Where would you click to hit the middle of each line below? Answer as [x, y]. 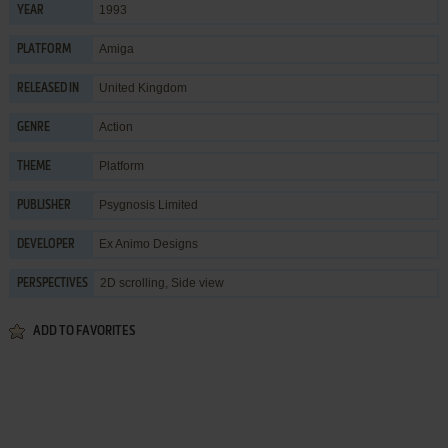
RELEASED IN [47, 88]
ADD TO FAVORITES [83, 331]
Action [115, 126]
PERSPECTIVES [52, 283]
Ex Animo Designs [148, 243]
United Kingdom [142, 87]
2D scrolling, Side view [161, 282]
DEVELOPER [45, 244]
